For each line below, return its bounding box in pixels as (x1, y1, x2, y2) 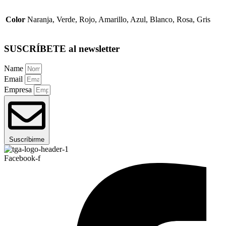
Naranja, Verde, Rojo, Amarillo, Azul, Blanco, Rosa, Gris (27, 15, 210, 24)
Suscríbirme (9, 136, 44, 144)
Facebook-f (4, 154, 40, 163)
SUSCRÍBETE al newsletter (4, 43, 120, 54)
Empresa (4, 85, 34, 94)
